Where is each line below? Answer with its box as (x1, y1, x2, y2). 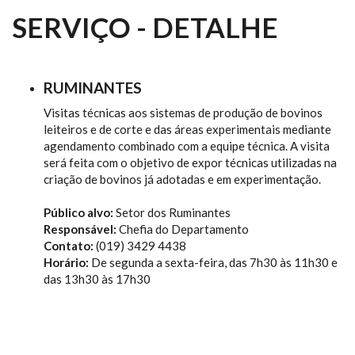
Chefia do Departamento (119, 222, 249, 236)
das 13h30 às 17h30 (44, 272, 151, 286)
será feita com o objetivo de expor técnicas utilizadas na (44, 155, 337, 170)
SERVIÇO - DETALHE (12, 10, 278, 44)
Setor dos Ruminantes (116, 205, 231, 219)
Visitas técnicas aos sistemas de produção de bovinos (44, 105, 323, 120)
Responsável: (44, 222, 119, 236)
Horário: (44, 255, 89, 269)
